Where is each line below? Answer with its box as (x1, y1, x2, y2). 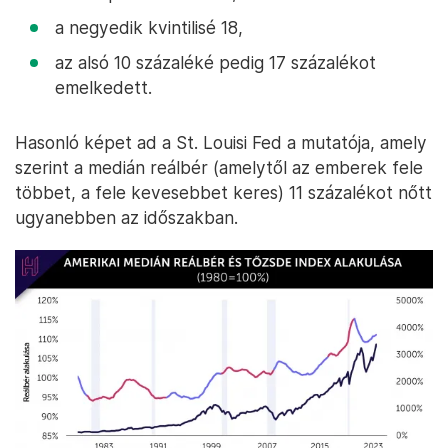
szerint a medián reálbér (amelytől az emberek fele (15, 157, 423, 178)
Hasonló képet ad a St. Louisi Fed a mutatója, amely (15, 132, 427, 153)
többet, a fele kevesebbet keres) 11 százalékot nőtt (15, 182, 432, 203)
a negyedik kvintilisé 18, (55, 17, 243, 38)
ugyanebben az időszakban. (15, 207, 238, 228)
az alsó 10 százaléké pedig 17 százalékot (55, 52, 376, 73)
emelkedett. (55, 77, 152, 98)
